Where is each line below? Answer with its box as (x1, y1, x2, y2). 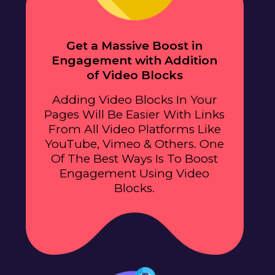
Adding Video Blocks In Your (52, 92, 217, 107)
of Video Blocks (86, 68, 183, 82)
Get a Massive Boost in (66, 38, 203, 53)
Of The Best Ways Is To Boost (51, 151, 218, 166)
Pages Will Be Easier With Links (44, 107, 225, 122)
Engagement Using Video (60, 166, 209, 180)
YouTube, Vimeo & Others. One (45, 136, 224, 151)
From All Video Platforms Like (48, 122, 221, 136)
